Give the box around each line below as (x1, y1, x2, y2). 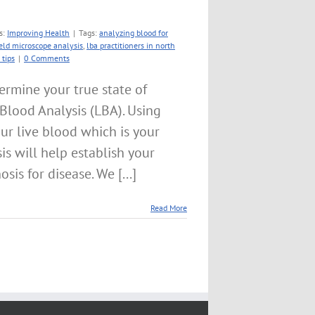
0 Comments (24, 53, 70, 63)
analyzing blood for (99, 27, 168, 38)
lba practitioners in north (86, 40, 175, 51)
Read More (150, 202, 187, 213)
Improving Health (7, 27, 70, 38)
